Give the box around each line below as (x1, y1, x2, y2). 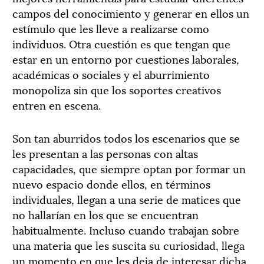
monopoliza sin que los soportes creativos (12, 81, 221, 98)
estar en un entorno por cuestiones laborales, (12, 51, 239, 67)
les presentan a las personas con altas (12, 145, 198, 161)
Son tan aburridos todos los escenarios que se (12, 130, 240, 146)
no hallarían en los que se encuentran (12, 206, 199, 223)
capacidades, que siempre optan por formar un (12, 160, 246, 177)
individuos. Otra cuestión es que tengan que (12, 35, 230, 52)
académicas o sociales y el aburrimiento (12, 66, 210, 82)
